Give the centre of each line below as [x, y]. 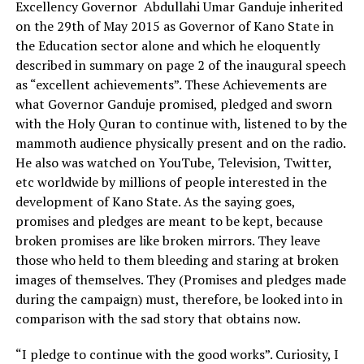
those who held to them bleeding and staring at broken [177, 260]
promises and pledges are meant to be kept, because [169, 221]
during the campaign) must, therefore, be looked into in [179, 299]
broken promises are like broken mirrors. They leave [167, 240]
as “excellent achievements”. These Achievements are [171, 84]
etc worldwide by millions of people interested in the [171, 182]
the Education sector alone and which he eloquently [167, 45]
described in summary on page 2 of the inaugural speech [180, 65]
